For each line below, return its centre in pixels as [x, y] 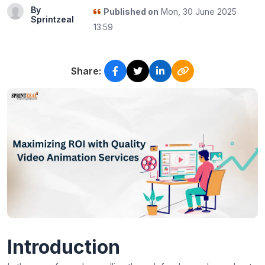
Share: [86, 71]
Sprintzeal [52, 19]
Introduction [64, 247]
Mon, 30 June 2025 [197, 12]
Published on [131, 12]
